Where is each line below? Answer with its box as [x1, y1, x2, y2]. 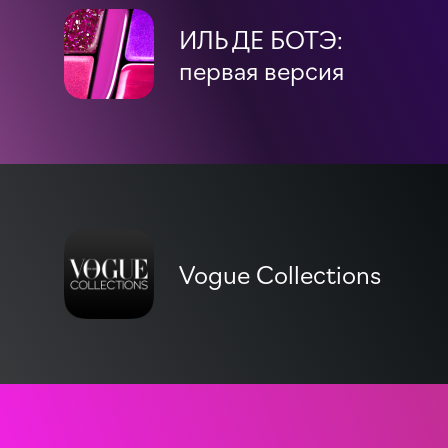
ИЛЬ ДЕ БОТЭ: [179, 20, 344, 55]
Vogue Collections [179, 256, 382, 290]
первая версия [179, 51, 345, 86]
